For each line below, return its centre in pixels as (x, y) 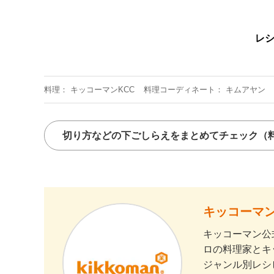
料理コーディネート (180, 89)
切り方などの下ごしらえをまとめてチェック (160, 135)
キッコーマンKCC (102, 89)
